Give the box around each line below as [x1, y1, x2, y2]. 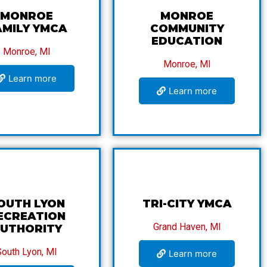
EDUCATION [151, 34, 223, 48]
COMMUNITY [150, 21, 224, 35]
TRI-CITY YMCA [142, 197, 232, 210]
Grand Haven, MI [153, 221, 221, 232]
